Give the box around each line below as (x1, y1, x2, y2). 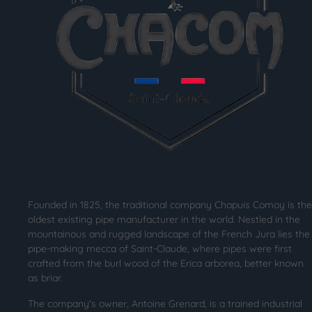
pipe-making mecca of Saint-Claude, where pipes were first (28, 242, 292, 256)
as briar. (28, 272, 63, 285)
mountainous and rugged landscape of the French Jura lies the (28, 228, 310, 241)
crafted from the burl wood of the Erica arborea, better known (28, 257, 304, 270)
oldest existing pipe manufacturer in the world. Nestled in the (28, 213, 300, 226)
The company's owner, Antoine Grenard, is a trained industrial (28, 297, 302, 311)
